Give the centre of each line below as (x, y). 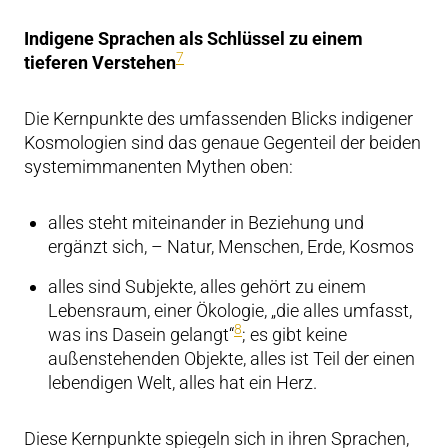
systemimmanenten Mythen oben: (158, 166)
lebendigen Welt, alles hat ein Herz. (182, 382)
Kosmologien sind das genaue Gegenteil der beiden (222, 142)
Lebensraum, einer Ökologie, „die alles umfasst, (230, 310)
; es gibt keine (294, 334)
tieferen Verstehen (100, 62)
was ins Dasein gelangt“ (141, 334)
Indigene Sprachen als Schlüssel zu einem (193, 38)
